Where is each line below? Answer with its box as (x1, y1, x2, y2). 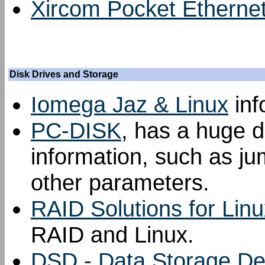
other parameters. (31, 170, 209, 195)
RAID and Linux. (31, 222, 194, 247)
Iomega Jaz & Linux (31, 92, 228, 117)
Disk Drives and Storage (9, 69, 118, 79)
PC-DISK (31, 118, 121, 143)
